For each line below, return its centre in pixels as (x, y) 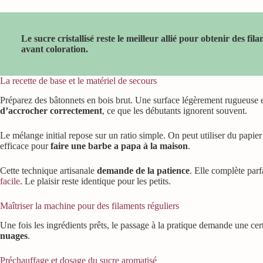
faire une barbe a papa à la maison (119, 146)
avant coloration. (55, 49)
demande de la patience (143, 171)
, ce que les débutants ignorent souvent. (175, 111)
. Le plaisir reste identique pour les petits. (95, 181)
